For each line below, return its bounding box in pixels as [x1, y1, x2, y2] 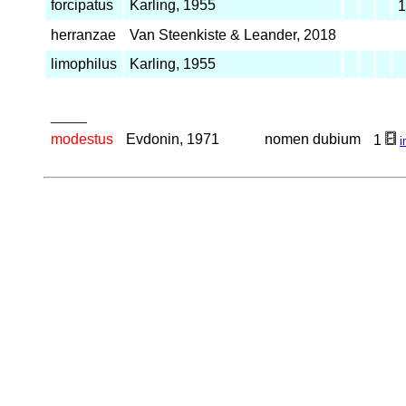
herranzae [51, 27, 116, 43]
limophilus [51, 56, 117, 72]
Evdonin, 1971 [126, 131, 219, 148]
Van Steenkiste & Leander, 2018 [130, 27, 336, 43]
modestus [51, 131, 113, 148]
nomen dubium [265, 131, 361, 148]
